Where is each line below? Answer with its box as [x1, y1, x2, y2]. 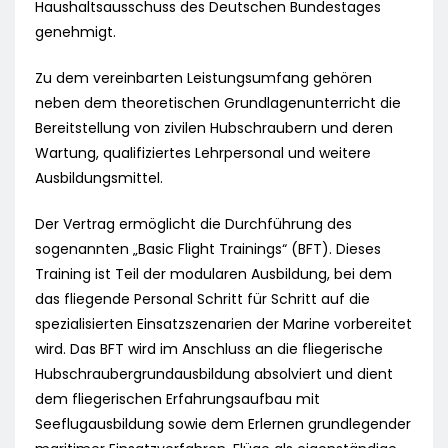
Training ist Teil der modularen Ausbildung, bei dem [35, 264, 392, 285]
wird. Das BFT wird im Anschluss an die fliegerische [35, 339, 383, 360]
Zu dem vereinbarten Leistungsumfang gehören [35, 68, 372, 89]
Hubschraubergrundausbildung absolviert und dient [35, 364, 393, 385]
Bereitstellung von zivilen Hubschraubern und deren [35, 118, 393, 139]
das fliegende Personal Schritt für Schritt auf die [35, 289, 370, 310]
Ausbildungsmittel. [35, 168, 163, 189]
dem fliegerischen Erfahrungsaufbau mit [35, 389, 320, 410]
